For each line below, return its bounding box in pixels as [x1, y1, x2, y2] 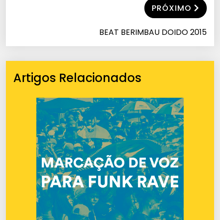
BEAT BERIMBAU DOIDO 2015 [99, 26, 207, 38]
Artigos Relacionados [13, 69, 141, 86]
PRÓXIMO [152, 2, 192, 14]
